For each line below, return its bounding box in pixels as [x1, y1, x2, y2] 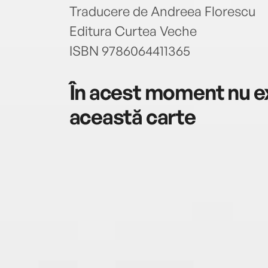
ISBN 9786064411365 [69, 42, 190, 59]
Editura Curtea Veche [69, 22, 197, 39]
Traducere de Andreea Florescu [69, 2, 255, 19]
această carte [69, 103, 196, 130]
